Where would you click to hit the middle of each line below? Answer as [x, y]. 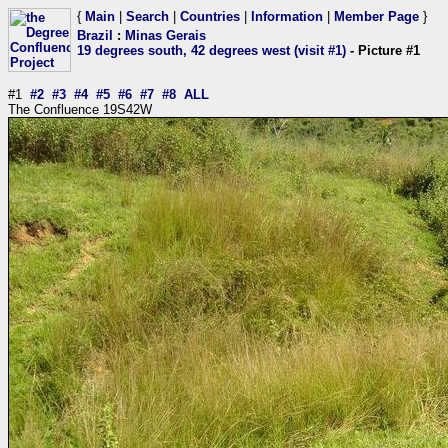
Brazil [95, 35]
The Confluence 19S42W [80, 109]
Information [287, 16]
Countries [210, 16]
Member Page [376, 16]
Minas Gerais [165, 35]
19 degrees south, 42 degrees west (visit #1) [211, 50]
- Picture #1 [383, 50]
